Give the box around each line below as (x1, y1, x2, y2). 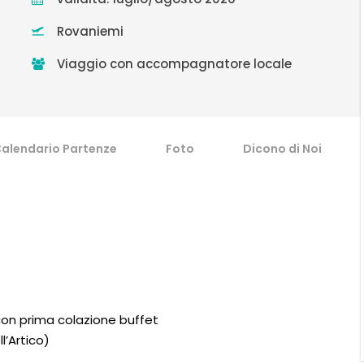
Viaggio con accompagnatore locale (57, 55, 292, 72)
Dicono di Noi (243, 141, 322, 157)
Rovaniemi (57, 23, 123, 40)
